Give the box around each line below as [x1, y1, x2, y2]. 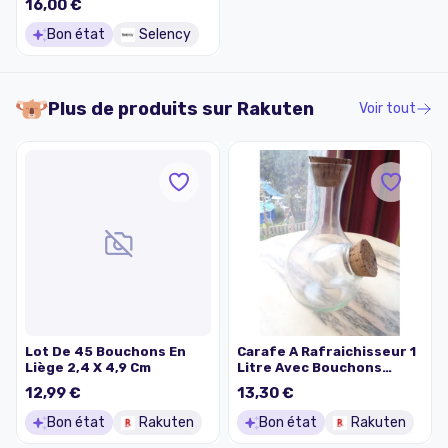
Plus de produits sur [48, 98, 237, 120]
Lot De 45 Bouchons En [25, 344, 186, 359]
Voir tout [359, 100, 416, 117]
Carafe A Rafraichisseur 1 [237, 344, 416, 359]
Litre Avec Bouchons [237, 360, 382, 375]
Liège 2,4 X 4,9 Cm [25, 360, 151, 375]
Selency [139, 26, 191, 43]
